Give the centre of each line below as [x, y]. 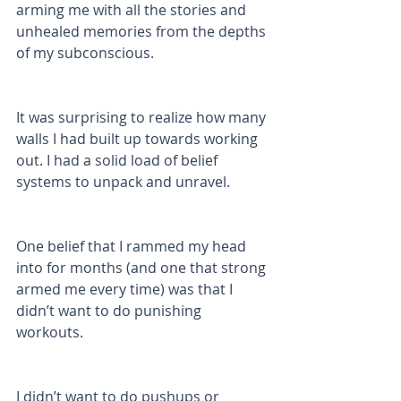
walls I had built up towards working [139, 139]
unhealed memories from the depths [143, 31]
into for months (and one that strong [143, 268]
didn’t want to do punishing [111, 311]
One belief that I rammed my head [133, 246]
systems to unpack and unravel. [125, 182]
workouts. [51, 332]
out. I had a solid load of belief [119, 160]
